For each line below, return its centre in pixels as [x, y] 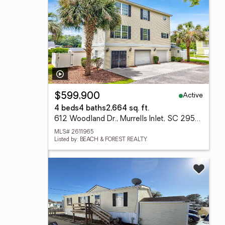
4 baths [92, 109]
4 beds [67, 109]
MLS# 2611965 [74, 132]
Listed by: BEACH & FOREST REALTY [101, 140]
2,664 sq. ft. [128, 109]
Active [193, 95]
